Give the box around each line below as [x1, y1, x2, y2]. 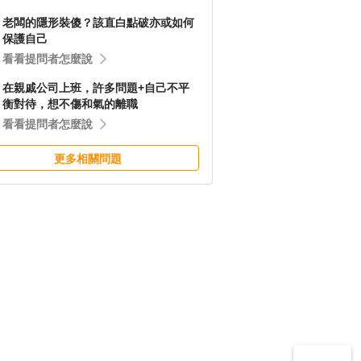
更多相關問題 [54, 152, 122, 165]
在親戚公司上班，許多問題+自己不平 [2, 81, 189, 94]
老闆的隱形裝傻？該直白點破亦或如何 [2, 16, 194, 29]
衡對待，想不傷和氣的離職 [2, 98, 138, 110]
